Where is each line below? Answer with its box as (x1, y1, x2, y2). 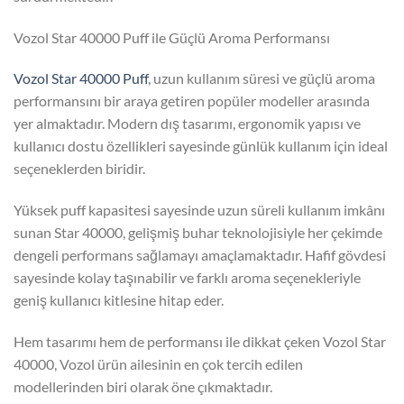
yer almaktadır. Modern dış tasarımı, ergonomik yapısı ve (14, 115, 361, 133)
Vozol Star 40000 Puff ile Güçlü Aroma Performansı (14, 28, 330, 46)
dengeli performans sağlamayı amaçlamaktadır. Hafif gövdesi (14, 246, 386, 264)
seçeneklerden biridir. (14, 160, 145, 178)
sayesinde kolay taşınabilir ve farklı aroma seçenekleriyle (14, 269, 361, 287)
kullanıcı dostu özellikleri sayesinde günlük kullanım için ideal (14, 137, 388, 155)
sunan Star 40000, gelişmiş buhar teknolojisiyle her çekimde (14, 224, 382, 242)
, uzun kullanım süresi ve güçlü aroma (148, 69, 375, 87)
